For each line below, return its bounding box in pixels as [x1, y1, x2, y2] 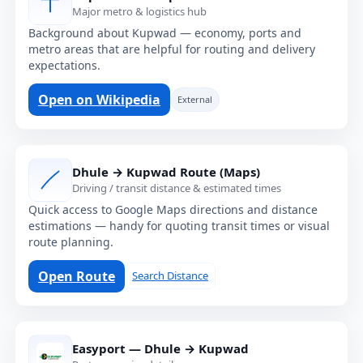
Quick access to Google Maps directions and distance [28, 201, 318, 217]
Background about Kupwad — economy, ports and [28, 24, 301, 41]
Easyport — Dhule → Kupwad [72, 340, 249, 357]
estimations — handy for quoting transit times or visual [28, 217, 330, 233]
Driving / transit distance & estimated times [72, 181, 281, 196]
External [177, 92, 212, 105]
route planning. [28, 233, 113, 250]
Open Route [38, 267, 115, 285]
